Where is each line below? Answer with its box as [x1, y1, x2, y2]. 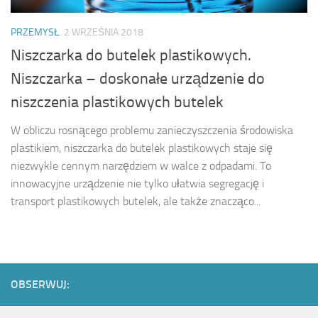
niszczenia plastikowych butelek [11, 93, 224, 112]
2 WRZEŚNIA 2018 [64, 26, 143, 39]
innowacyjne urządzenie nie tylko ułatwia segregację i [11, 177, 264, 191]
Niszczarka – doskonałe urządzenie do [11, 70, 265, 89]
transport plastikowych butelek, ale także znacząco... [11, 194, 261, 209]
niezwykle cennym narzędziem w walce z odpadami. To [11, 159, 271, 173]
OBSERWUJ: [11, 278, 70, 292]
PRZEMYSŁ [11, 26, 60, 39]
